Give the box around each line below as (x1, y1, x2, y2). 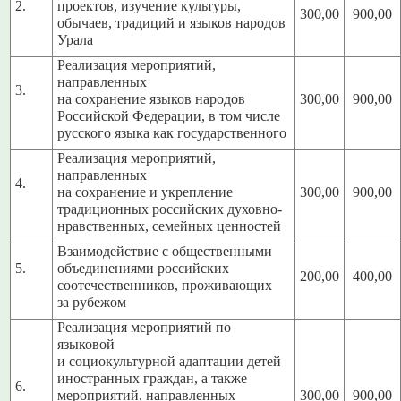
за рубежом (57, 294, 127, 311)
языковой (57, 337, 115, 354)
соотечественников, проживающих (57, 277, 273, 294)
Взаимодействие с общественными (57, 243, 273, 260)
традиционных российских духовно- (57, 201, 283, 218)
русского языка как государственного (57, 125, 287, 142)
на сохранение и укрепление (57, 184, 234, 201)
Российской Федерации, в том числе (57, 108, 281, 125)
